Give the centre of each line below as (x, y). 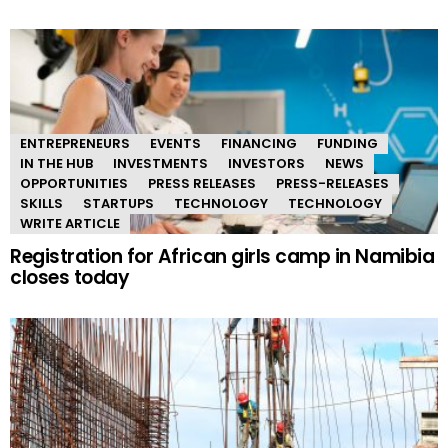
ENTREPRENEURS (75, 144)
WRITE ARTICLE (70, 224)
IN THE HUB (56, 164)
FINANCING (259, 144)
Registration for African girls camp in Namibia (222, 257)
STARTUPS (118, 204)
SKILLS (41, 204)
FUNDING (347, 144)
